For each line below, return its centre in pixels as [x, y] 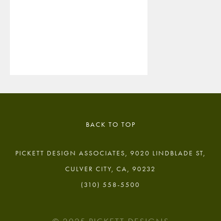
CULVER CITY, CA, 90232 [110, 169]
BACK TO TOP [110, 124]
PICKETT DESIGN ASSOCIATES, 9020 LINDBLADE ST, [110, 153]
